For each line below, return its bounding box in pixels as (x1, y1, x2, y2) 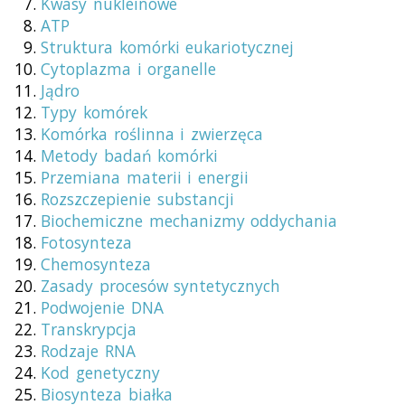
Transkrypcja (41, 318, 137, 341)
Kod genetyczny (41, 362, 160, 384)
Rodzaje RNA (41, 340, 136, 363)
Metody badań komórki (41, 145, 219, 167)
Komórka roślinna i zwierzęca (41, 123, 264, 146)
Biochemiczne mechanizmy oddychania (41, 210, 338, 232)
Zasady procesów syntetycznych (41, 275, 281, 297)
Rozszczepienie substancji (41, 188, 234, 211)
